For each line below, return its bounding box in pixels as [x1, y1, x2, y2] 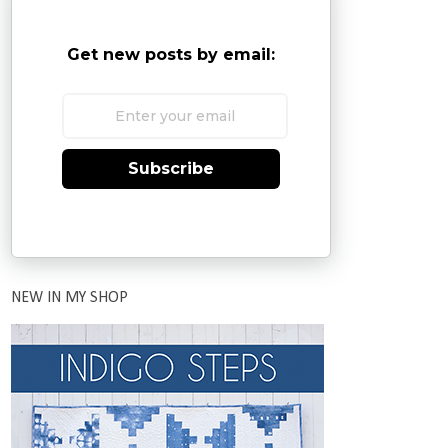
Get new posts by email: [67, 44, 275, 64]
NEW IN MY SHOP [11, 290, 128, 307]
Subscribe [128, 158, 214, 178]
